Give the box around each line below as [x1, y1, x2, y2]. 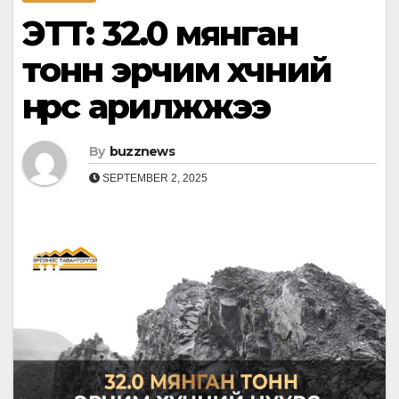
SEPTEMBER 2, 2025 [100, 172, 208, 185]
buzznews [109, 143, 175, 160]
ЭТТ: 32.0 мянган [22, 12, 297, 55]
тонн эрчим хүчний [22, 49, 331, 92]
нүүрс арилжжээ [22, 85, 272, 128]
